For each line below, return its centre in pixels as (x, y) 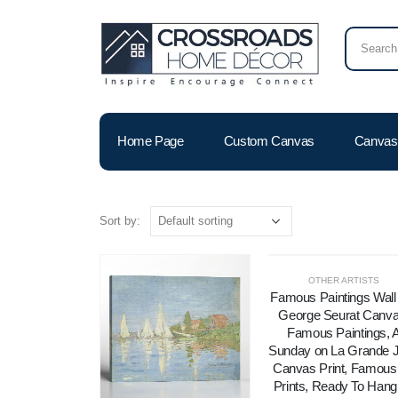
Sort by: (120, 220)
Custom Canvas (269, 140)
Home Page (151, 140)
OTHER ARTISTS (343, 280)
